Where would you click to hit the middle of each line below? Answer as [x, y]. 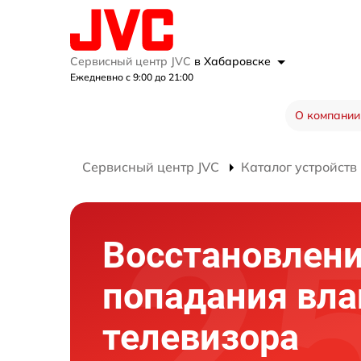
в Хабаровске [234, 61]
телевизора [201, 337]
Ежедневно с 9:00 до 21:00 [132, 77]
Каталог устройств [299, 167]
